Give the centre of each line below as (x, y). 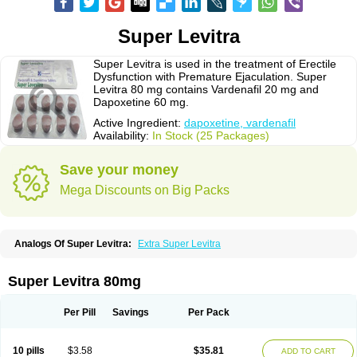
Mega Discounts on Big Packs (145, 190)
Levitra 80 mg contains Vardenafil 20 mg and (206, 89)
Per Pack (208, 312)
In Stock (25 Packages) (211, 135)
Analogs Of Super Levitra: (73, 244)
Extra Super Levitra (179, 244)
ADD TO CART (308, 351)
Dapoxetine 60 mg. (141, 102)
